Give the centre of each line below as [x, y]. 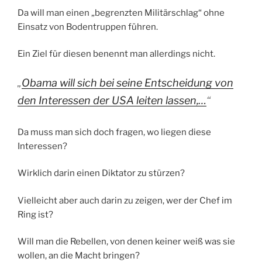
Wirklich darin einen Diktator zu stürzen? [101, 173]
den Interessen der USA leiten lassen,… [112, 100]
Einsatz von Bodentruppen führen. [88, 27]
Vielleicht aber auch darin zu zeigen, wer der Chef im [125, 200]
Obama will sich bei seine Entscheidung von [127, 82]
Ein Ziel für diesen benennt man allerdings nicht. [116, 54]
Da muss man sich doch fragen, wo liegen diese [114, 132]
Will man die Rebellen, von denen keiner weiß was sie [126, 242]
